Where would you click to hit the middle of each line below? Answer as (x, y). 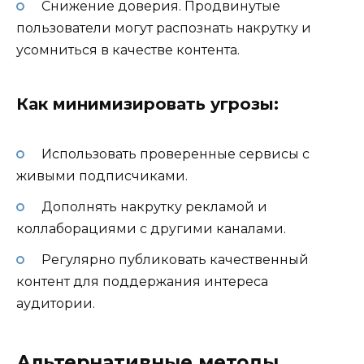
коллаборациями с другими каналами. (151, 229)
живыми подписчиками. (102, 176)
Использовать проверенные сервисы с (175, 154)
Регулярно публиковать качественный (175, 260)
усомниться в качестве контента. (128, 50)
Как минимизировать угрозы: (147, 104)
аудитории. (56, 304)
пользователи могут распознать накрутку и (164, 28)
